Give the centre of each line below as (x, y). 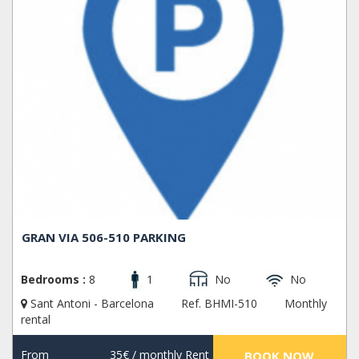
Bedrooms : (53, 280)
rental (36, 320)
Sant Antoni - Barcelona (92, 304)
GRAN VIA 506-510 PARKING (104, 238)
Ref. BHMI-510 (219, 304)
